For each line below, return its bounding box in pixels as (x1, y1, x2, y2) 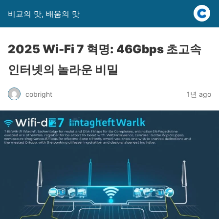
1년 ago (187, 89, 211, 98)
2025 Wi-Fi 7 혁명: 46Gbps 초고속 (8, 42, 201, 56)
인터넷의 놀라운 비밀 (8, 63, 118, 77)
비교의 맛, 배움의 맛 (8, 9, 80, 19)
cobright (25, 89, 52, 98)
